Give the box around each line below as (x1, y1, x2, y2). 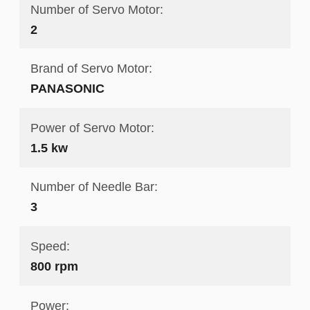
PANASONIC (30, 81, 104, 96)
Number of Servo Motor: (30, 1, 163, 17)
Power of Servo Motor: (30, 120, 154, 135)
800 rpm (30, 258, 78, 273)
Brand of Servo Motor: (30, 61, 152, 76)
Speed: (30, 238, 70, 253)
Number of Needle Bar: (30, 179, 158, 194)
